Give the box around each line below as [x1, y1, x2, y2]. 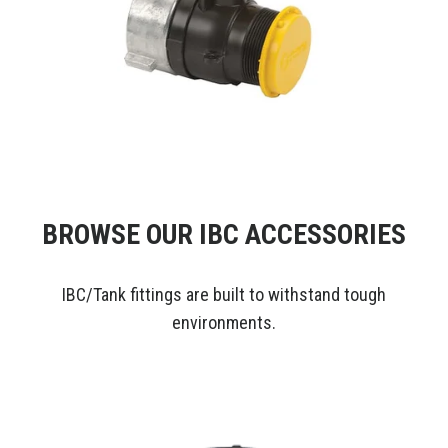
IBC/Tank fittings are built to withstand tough [62, 284, 386, 306]
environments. [172, 312, 276, 334]
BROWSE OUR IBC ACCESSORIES [42, 218, 406, 252]
